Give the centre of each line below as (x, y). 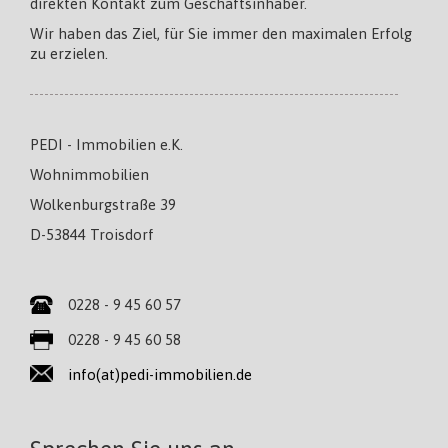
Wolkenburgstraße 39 (103, 204)
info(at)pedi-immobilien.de (160, 374)
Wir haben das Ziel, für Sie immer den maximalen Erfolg (221, 33)
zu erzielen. (69, 53)
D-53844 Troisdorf (92, 234)
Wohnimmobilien (89, 174)
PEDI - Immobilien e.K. (106, 144)
